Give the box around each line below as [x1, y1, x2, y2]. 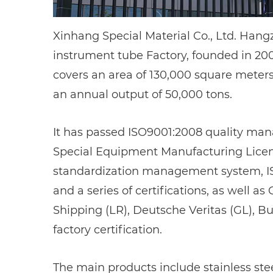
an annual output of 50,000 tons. [53, 88, 232, 102]
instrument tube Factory [53, 49, 186, 63]
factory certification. [53, 223, 162, 237]
